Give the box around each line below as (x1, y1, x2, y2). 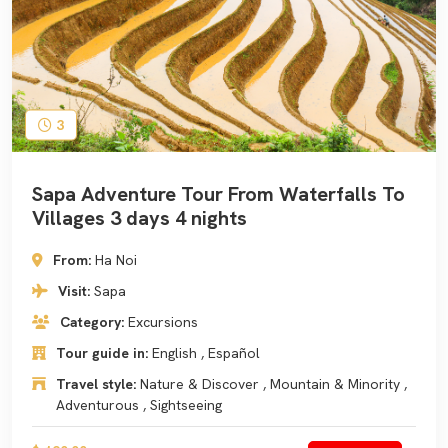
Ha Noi (95, 251, 137, 269)
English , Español (152, 344, 260, 362)
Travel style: (56, 375, 140, 393)
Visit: (58, 282, 94, 300)
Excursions (128, 313, 198, 331)
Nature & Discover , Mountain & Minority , (140, 375, 407, 393)
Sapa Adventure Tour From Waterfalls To (32, 181, 405, 207)
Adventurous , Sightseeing (56, 396, 222, 414)
